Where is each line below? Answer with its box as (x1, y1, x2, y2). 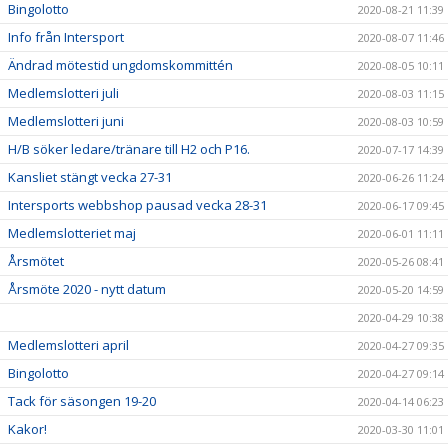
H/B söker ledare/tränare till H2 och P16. (8, 140, 250, 158)
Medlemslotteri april (8, 336, 129, 354)
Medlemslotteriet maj (8, 224, 136, 242)
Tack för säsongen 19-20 (8, 392, 156, 410)
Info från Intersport (8, 28, 124, 46)
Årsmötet (8, 252, 64, 270)
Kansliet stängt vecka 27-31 (8, 168, 172, 186)
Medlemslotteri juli (8, 84, 119, 102)
